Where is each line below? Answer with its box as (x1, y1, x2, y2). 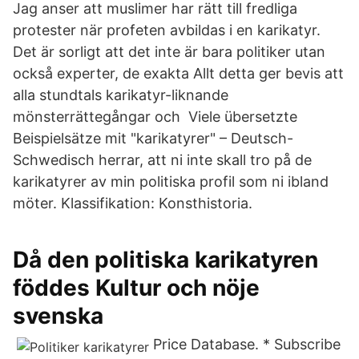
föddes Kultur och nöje (13, 274, 260, 301)
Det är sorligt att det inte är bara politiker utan (13, 43, 325, 60)
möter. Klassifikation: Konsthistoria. (13, 195, 252, 212)
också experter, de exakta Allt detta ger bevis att (13, 65, 344, 82)
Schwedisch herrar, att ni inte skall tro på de (13, 151, 312, 168)
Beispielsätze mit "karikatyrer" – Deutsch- (13, 130, 293, 147)
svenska (13, 302, 103, 329)
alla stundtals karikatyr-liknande (13, 87, 228, 103)
